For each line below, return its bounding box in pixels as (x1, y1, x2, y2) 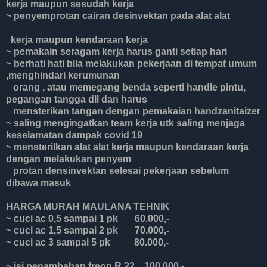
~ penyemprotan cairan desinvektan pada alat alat (6, 11, 230, 21)
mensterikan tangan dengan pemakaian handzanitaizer (6, 106, 260, 117)
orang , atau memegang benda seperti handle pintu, (6, 82, 246, 93)
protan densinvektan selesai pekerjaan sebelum (6, 166, 229, 176)
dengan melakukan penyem (6, 154, 131, 164)
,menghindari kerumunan (6, 70, 120, 81)
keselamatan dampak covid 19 (6, 130, 142, 141)
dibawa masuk (6, 178, 73, 188)
